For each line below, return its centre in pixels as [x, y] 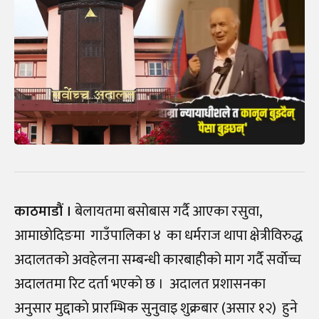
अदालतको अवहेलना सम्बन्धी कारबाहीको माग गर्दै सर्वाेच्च [158, 260]
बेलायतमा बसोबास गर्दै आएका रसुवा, [167, 211]
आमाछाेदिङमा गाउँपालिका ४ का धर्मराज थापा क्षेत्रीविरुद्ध [158, 235]
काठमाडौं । [43, 211]
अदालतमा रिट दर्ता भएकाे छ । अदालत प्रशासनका [140, 284]
